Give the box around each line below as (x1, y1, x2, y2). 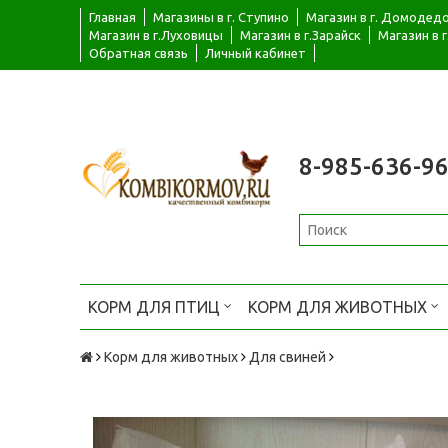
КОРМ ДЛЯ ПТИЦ (88, 297, 224, 316)
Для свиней (249, 348, 326, 365)
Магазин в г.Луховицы (89, 28, 223, 42)
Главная (89, 10, 136, 24)
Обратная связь (89, 46, 188, 60)
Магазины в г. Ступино (153, 10, 289, 24)
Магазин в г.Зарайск (240, 28, 361, 42)
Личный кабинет (205, 46, 306, 60)
